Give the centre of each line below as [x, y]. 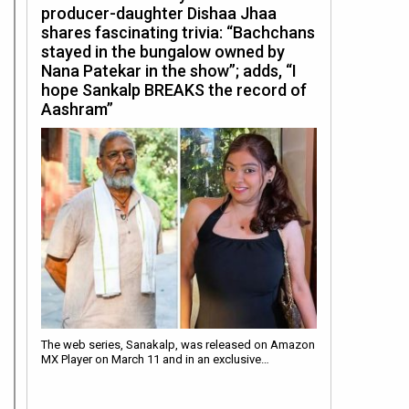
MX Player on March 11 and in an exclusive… [155, 360]
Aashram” [77, 110]
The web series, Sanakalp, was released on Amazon [178, 345]
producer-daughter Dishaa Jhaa [159, 14]
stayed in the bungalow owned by [163, 52]
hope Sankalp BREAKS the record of [174, 90]
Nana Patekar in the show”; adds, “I [169, 71]
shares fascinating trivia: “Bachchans [178, 33]
